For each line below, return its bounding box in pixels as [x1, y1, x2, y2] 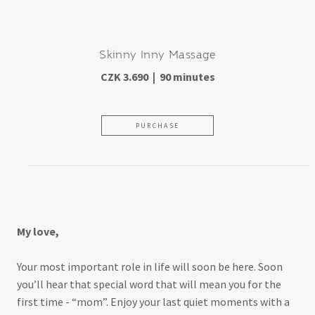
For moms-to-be [100, 186, 215, 204]
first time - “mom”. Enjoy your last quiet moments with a [17, 295, 290, 309]
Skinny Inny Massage [99, 46, 216, 61]
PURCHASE [135, 121, 180, 130]
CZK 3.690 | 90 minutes [100, 69, 215, 84]
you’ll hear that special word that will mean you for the [17, 277, 281, 292]
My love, [17, 224, 59, 238]
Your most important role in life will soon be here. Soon [17, 259, 283, 274]
